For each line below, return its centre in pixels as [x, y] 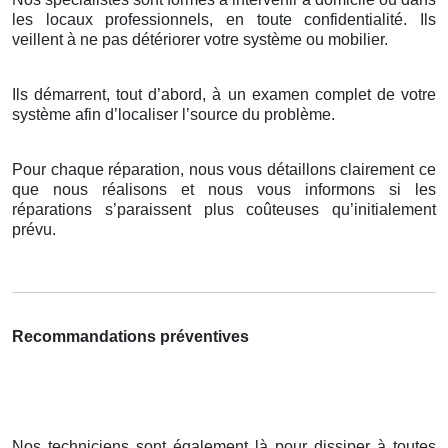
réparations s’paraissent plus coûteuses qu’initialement [224, 210]
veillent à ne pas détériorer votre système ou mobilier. [200, 40]
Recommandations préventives [130, 337]
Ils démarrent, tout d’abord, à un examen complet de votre [224, 95]
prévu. [34, 230]
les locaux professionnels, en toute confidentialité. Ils [224, 20]
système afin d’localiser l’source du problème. [173, 115]
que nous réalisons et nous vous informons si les [224, 190]
